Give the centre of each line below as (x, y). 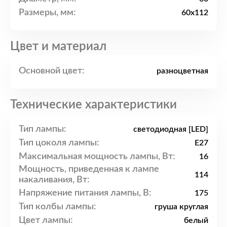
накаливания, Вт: (54, 180)
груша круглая (181, 207)
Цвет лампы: (46, 220)
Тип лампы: (43, 129)
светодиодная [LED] (171, 129)
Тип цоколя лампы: (59, 143)
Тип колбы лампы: (58, 206)
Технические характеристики (93, 105)
